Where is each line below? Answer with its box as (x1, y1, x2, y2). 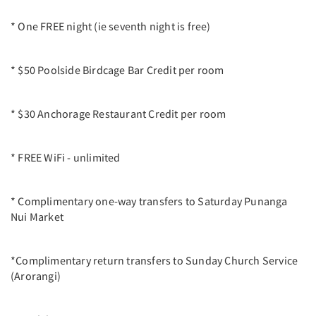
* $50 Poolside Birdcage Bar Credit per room (11, 62, 224, 77)
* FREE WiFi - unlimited (11, 150, 121, 164)
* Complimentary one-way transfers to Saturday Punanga (11, 193, 288, 208)
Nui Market (11, 209, 63, 224)
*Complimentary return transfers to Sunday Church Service (11, 253, 298, 267)
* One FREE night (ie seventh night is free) (11, 18, 213, 33)
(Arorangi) (11, 268, 61, 283)
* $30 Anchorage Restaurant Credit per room (11, 106, 229, 121)
